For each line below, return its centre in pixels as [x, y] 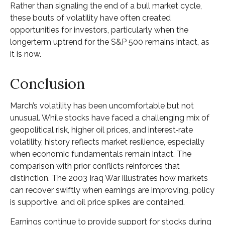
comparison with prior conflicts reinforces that [95, 166]
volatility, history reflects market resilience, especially [107, 142]
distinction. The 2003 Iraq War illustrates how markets [109, 178]
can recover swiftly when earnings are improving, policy [112, 190]
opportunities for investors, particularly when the [99, 30]
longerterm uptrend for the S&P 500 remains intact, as [110, 42]
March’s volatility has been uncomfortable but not [102, 105]
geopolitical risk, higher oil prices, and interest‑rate [101, 130]
